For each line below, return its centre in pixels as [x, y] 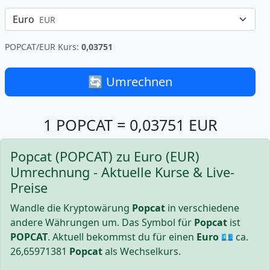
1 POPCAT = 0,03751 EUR [130, 125]
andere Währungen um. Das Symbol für [102, 222]
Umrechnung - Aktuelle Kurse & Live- [122, 172]
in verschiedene [202, 208]
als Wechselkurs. [142, 251]
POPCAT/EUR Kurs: [43, 47]
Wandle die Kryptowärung [71, 208]
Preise [29, 188]
